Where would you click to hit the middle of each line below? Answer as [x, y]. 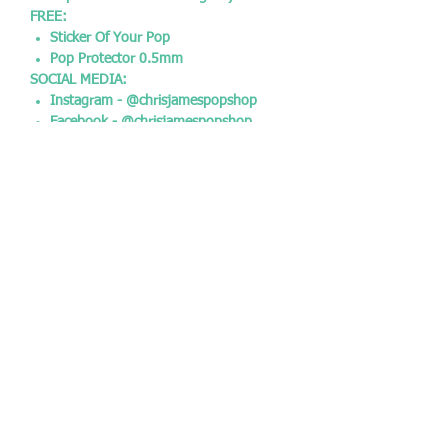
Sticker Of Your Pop [110, 38]
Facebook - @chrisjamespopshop [151, 122]
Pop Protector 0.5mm [116, 59]
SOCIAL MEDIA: [78, 80]
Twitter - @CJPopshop [117, 143]
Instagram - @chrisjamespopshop [153, 101]
